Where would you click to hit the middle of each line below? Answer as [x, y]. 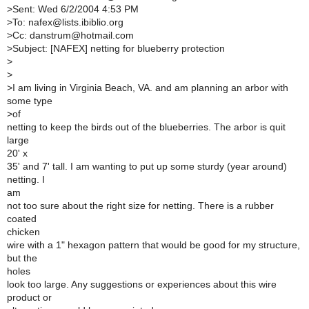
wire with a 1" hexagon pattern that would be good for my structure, [153, 245]
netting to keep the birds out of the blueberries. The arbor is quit [146, 127]
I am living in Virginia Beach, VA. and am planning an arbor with [150, 88]
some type [30, 101]
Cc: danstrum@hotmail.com [73, 35]
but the [22, 258]
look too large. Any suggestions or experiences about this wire [142, 284]
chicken [23, 232]
